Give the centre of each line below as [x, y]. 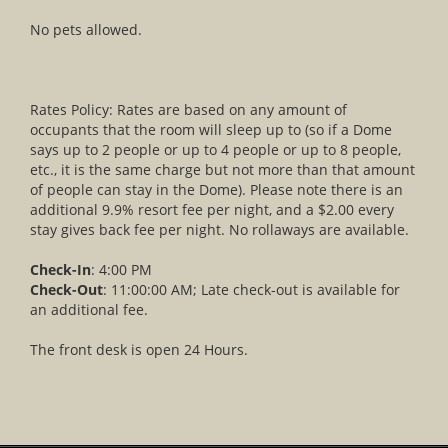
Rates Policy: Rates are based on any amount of [188, 109]
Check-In [60, 269]
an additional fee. [89, 309]
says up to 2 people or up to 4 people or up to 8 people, [215, 149]
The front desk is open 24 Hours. [139, 349]
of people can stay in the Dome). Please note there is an [216, 189]
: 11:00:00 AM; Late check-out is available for [251, 289]
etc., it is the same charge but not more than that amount [222, 169]
